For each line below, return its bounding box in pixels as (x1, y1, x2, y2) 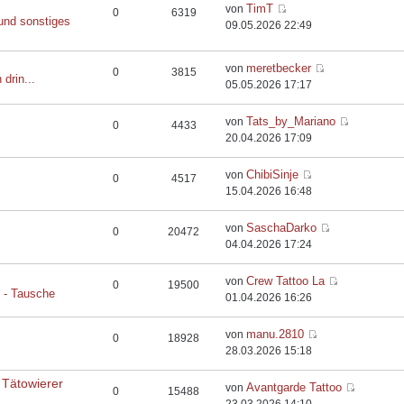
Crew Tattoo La (246, 274, 326, 288)
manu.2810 (246, 327, 305, 341)
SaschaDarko (246, 221, 317, 234)
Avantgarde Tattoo (246, 381, 343, 394)
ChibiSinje (246, 168, 299, 181)
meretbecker (246, 61, 312, 75)
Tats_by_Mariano (246, 115, 336, 128)
